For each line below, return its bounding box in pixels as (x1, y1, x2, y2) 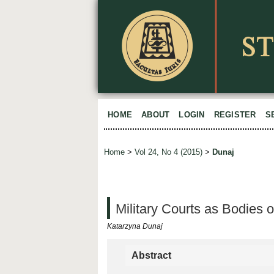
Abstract (131, 250, 171, 261)
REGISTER (213, 110, 256, 119)
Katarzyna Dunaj (107, 221, 163, 231)
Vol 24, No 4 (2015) (135, 147, 202, 157)
